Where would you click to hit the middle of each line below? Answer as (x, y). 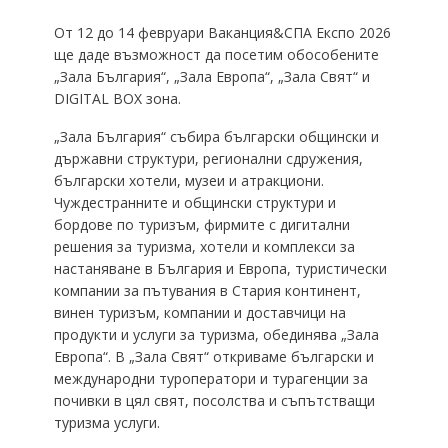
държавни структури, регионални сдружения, (208, 158)
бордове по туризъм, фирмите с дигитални (201, 224)
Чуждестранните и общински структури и (194, 202)
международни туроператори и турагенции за (210, 378)
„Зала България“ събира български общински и (216, 136)
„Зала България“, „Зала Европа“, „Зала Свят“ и (211, 76)
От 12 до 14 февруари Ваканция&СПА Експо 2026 (222, 32)
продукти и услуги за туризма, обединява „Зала (216, 334)
